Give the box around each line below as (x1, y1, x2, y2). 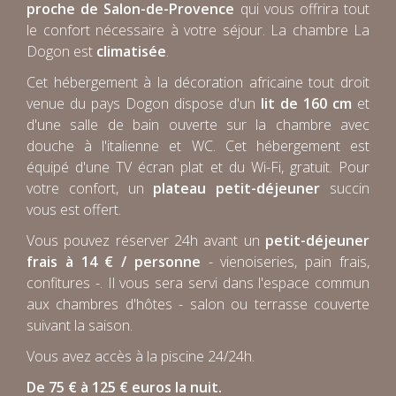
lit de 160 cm (261, 93, 352, 113)
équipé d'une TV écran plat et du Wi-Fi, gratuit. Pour (27, 156, 369, 177)
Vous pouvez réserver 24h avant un (27, 230, 265, 250)
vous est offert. (27, 199, 121, 219)
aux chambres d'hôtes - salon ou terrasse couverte (27, 293, 369, 314)
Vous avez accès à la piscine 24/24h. (27, 346, 255, 366)
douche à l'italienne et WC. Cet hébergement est (27, 135, 369, 156)
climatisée (96, 41, 166, 61)
